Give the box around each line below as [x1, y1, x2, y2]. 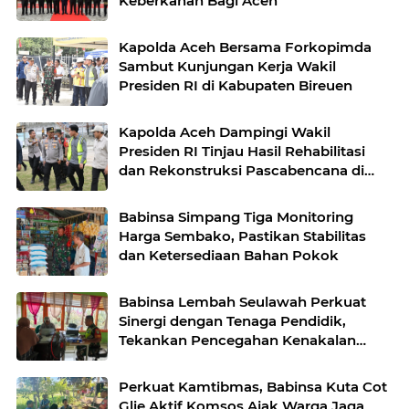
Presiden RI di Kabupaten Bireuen [119, 77, 352, 95]
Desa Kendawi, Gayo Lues [119, 181, 299, 199]
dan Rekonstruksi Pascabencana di [119, 162, 364, 180]
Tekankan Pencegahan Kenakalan [119, 331, 356, 350]
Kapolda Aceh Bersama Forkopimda [119, 38, 372, 57]
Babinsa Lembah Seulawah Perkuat [119, 293, 366, 311]
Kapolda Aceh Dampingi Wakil [119, 123, 330, 142]
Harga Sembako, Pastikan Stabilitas [119, 227, 366, 246]
